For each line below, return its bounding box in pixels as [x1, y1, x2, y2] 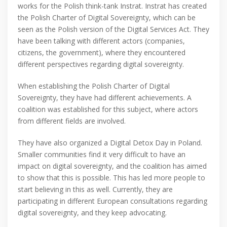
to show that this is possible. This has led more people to [18, 173, 205, 183]
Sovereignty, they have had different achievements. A [18, 93, 192, 103]
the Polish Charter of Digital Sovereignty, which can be [18, 13, 196, 23]
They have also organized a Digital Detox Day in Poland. [18, 138, 202, 148]
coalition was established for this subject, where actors [18, 104, 198, 115]
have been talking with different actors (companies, [18, 36, 185, 46]
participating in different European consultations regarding [18, 196, 207, 206]
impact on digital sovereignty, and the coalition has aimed [18, 161, 207, 171]
